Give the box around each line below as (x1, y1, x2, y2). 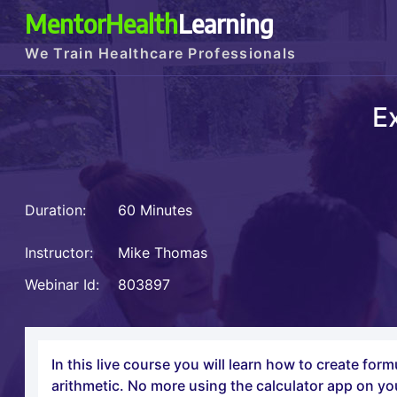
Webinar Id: (25, 276, 100, 294)
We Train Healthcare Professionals (25, 44, 297, 62)
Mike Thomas (118, 244, 213, 262)
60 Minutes (113, 201, 193, 220)
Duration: (25, 201, 87, 220)
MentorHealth (25, 7, 179, 39)
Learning (178, 7, 275, 39)
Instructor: (25, 244, 94, 262)
